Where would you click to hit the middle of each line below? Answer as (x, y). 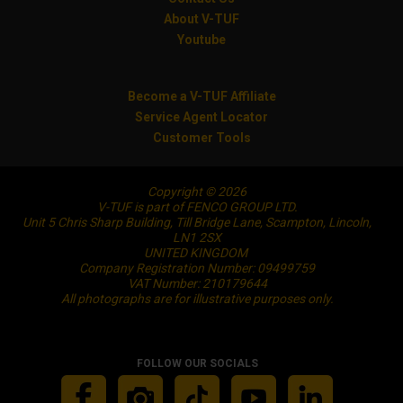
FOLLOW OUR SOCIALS (197, 363)
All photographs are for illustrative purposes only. (197, 299)
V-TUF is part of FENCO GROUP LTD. (197, 207)
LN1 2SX (197, 237)
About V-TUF (201, 19)
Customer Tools (201, 138)
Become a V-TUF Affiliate (201, 96)
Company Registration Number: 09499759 (197, 268)
